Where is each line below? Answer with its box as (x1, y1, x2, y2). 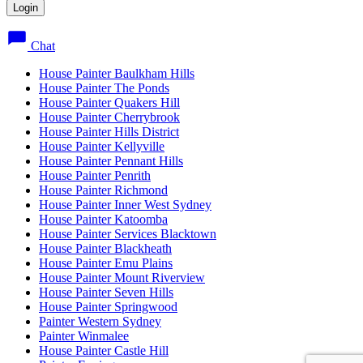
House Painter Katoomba (39, 212, 168, 227)
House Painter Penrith (39, 169, 151, 183)
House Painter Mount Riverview (39, 271, 205, 285)
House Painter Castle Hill (39, 344, 169, 358)
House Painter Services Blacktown (39, 227, 216, 241)
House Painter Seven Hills (39, 285, 173, 300)
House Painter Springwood (39, 300, 177, 314)
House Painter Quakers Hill (39, 96, 180, 110)
